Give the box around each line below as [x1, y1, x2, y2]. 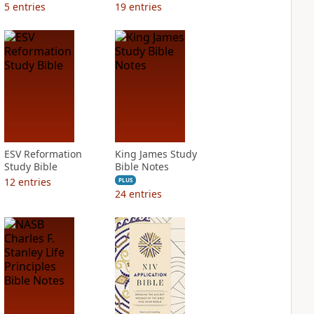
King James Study [114, 147, 197, 161]
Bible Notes [114, 160, 169, 173]
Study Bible [4, 160, 57, 173]
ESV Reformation [4, 147, 82, 161]
